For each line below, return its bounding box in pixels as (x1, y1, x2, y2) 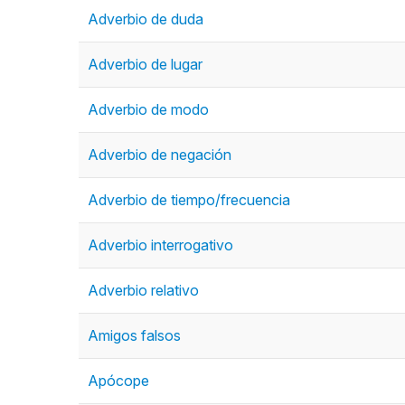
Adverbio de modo (88, 100, 209, 118)
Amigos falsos (88, 326, 181, 344)
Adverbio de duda (88, 10, 203, 28)
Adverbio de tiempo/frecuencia (88, 191, 290, 209)
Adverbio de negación (88, 146, 231, 164)
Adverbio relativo (88, 281, 199, 299)
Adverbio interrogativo (88, 236, 233, 254)
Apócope (88, 372, 149, 390)
